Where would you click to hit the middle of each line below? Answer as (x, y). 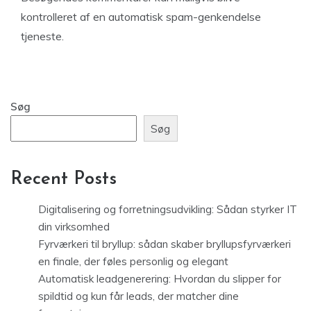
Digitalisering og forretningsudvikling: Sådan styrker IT (168, 210)
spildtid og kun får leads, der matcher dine (138, 296)
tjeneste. (42, 36)
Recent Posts (64, 180)
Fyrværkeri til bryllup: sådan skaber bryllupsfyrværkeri (165, 244)
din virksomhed (74, 227)
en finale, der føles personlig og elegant (133, 262)
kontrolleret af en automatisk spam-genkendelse (141, 17)
